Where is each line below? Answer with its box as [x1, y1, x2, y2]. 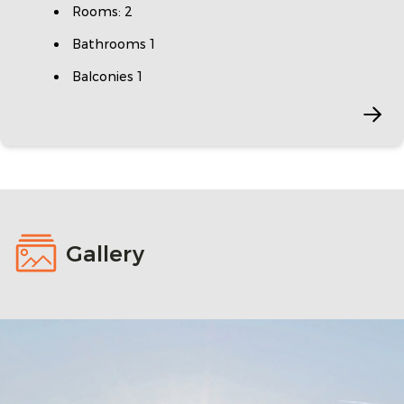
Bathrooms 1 [72, 34, 155, 53]
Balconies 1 [72, 67, 142, 86]
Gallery [65, 241, 144, 267]
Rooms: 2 [72, 2, 133, 21]
